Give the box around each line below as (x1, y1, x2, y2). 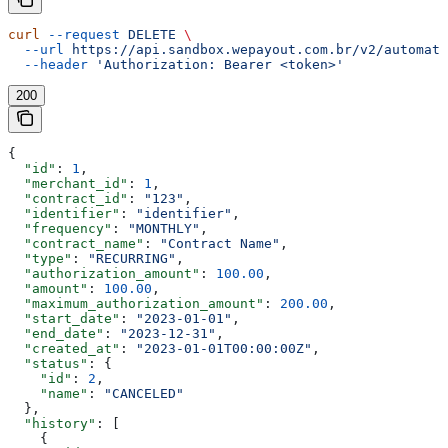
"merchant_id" (8, 175, 128, 191)
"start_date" (8, 310, 120, 326)
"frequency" (8, 220, 112, 236)
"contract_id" (8, 190, 128, 206)
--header (8, 56, 88, 72)
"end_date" (8, 325, 104, 341)
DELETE (120, 26, 176, 42)
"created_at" (8, 340, 120, 356)
